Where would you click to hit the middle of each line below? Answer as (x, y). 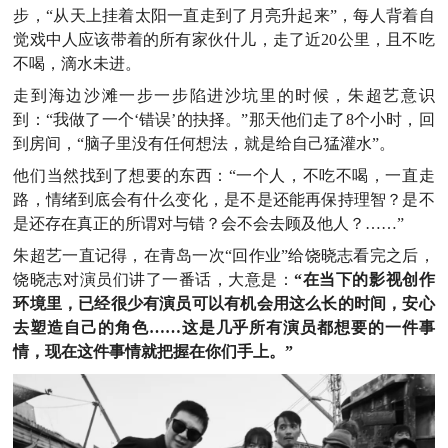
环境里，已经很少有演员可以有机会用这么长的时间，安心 (224, 304)
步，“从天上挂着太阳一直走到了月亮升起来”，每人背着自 (224, 16)
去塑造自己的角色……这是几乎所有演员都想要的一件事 (224, 328)
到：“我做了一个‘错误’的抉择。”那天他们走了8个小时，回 (224, 120)
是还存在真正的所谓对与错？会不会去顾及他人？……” (209, 224)
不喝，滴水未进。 (77, 64)
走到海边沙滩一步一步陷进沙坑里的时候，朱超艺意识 (224, 96)
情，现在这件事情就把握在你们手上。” (153, 352)
